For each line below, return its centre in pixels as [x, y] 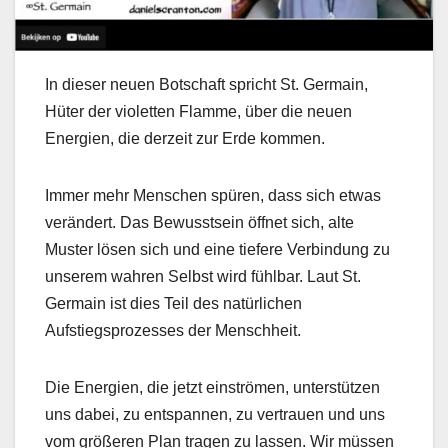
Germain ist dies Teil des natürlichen [173, 304]
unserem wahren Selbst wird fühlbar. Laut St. [203, 277]
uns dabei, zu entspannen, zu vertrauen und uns [215, 415]
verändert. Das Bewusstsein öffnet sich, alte [199, 223]
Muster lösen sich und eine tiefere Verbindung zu [217, 250]
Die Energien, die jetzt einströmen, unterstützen [212, 388]
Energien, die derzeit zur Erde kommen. [185, 139]
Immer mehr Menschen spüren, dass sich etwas [213, 196]
